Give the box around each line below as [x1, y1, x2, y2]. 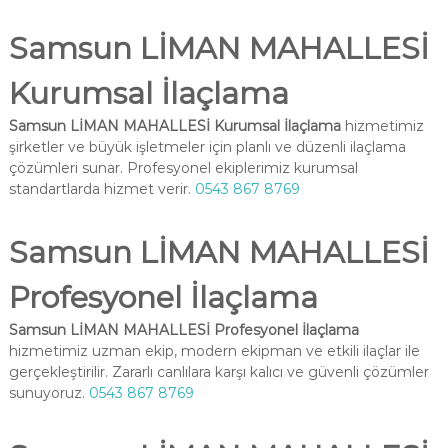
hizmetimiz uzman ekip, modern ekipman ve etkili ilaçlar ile [8, 342, 420, 360]
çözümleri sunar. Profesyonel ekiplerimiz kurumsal [8, 159, 358, 177]
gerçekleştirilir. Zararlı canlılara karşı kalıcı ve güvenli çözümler [8, 363, 429, 381]
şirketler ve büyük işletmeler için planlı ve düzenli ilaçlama [8, 138, 406, 156]
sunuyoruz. [8, 384, 89, 402]
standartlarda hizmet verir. [8, 180, 195, 198]
